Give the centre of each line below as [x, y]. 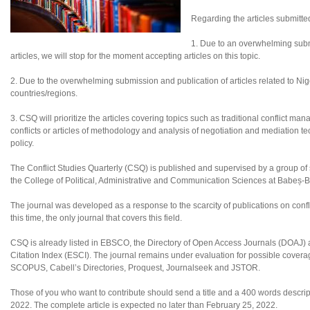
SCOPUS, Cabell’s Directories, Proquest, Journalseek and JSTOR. [135, 268]
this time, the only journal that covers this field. [96, 218]
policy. [22, 144]
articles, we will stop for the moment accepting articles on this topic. [135, 56]
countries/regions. [44, 94]
